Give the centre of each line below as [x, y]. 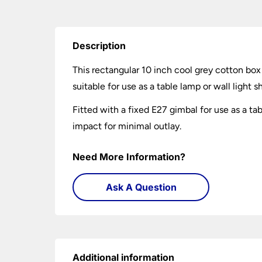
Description [99, 46]
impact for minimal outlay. [127, 126]
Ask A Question [141, 187]
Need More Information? [129, 157]
